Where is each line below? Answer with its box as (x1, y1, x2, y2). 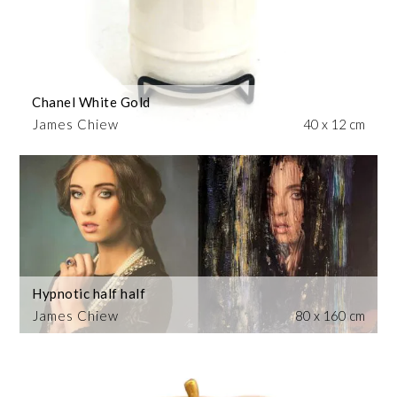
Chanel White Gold (32, 93, 151, 110)
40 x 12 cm (302, 115, 365, 132)
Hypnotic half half (32, 285, 146, 302)
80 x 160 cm (294, 307, 365, 324)
